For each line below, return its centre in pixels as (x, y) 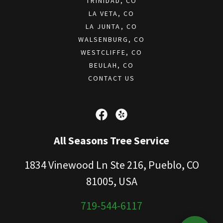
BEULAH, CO (111, 65)
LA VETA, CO (111, 13)
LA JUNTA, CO (111, 26)
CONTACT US (111, 78)
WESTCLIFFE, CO (111, 52)
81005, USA (111, 181)
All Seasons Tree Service (111, 140)
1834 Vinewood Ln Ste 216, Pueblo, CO (111, 165)
